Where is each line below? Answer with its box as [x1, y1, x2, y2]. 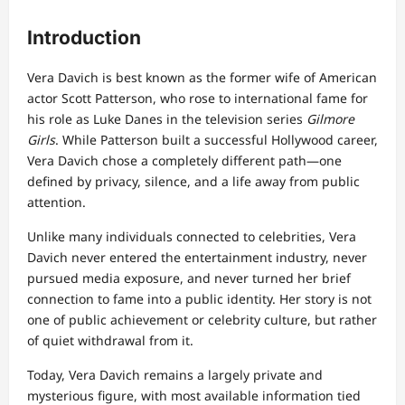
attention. [27, 193, 86, 212]
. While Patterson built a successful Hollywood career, [55, 131, 378, 149]
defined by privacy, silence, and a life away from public [27, 173, 360, 191]
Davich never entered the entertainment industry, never [27, 249, 367, 267]
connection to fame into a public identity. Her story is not [27, 290, 372, 308]
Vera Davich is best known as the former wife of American [27, 69, 377, 87]
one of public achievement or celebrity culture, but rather [27, 311, 377, 329]
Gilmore [306, 110, 354, 128]
